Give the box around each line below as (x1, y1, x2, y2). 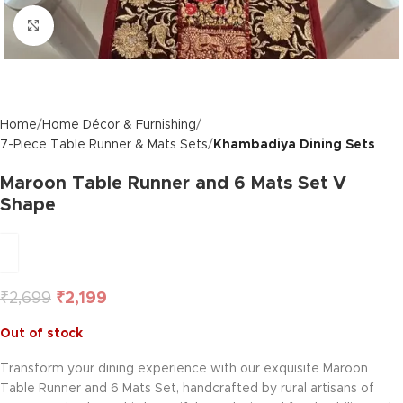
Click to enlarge (53, 19, 149, 31)
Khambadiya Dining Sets (213, 139, 375, 151)
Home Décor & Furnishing (42, 119, 196, 131)
